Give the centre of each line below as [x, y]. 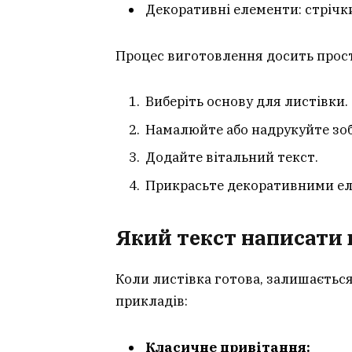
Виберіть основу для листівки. [247, 102]
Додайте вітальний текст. [232, 158]
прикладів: [152, 301]
